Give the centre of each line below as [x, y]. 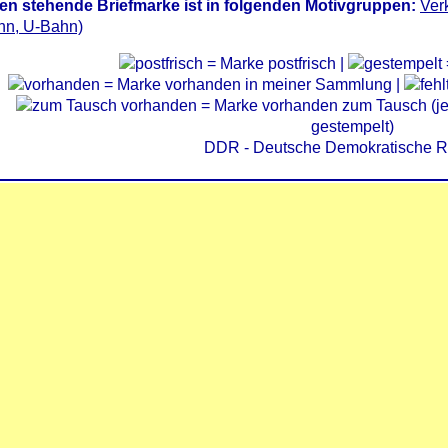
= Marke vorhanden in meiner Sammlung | [252, 84]
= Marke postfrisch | [275, 63]
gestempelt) [352, 126]
